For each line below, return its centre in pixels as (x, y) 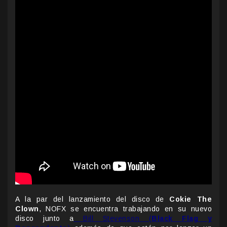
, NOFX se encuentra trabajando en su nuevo (125, 209)
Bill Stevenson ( (112, 218)
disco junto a (45, 218)
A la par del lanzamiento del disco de (92, 199)
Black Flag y (182, 218)
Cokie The (191, 199)
